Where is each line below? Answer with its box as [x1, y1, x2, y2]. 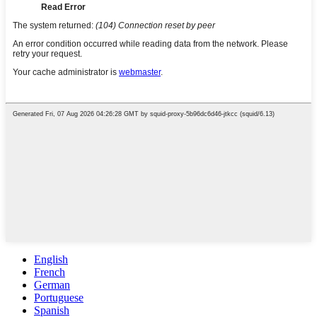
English [34, 253, 68, 266]
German [34, 279, 70, 292]
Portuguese [34, 292, 83, 304]
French [34, 266, 65, 279]
